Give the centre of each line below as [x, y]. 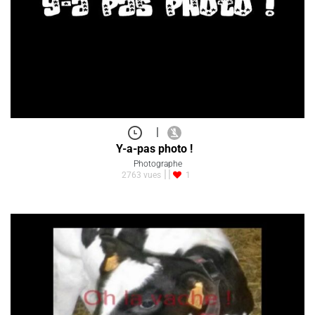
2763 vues [141, 175]
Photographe [157, 163]
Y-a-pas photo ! [154, 148]
